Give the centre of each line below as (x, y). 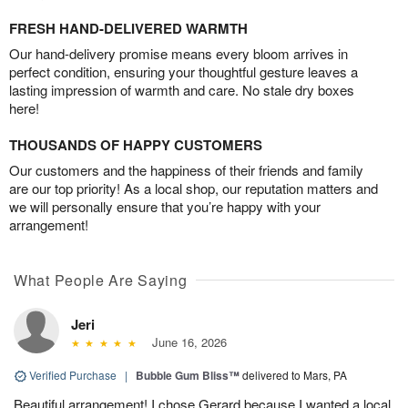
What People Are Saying (101, 280)
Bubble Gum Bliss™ (188, 375)
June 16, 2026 (185, 342)
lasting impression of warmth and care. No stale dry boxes (182, 89)
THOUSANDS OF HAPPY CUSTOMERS (136, 144)
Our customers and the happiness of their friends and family (186, 169)
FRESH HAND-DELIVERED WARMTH (128, 28)
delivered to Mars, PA (295, 374)
